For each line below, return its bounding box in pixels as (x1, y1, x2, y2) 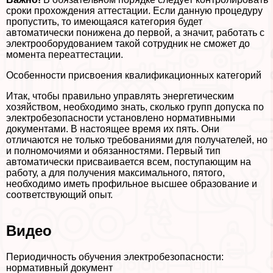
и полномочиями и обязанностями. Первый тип (6, 146, 221, 156)
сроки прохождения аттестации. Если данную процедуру (6, 5, 263, 16)
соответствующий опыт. (6, 190, 113, 200)
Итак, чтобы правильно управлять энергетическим (6, 91, 234, 101)
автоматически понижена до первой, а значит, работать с (6, 27, 264, 38)
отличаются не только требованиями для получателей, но (6, 135, 268, 145)
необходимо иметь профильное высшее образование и (6, 179, 257, 189)
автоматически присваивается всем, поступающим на (6, 157, 251, 167)
